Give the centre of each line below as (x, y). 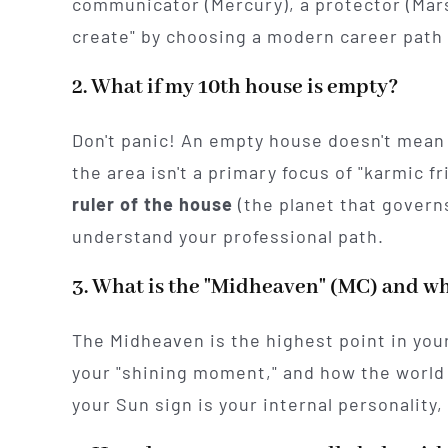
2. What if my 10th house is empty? (234, 88)
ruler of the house (152, 204)
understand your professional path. (227, 236)
